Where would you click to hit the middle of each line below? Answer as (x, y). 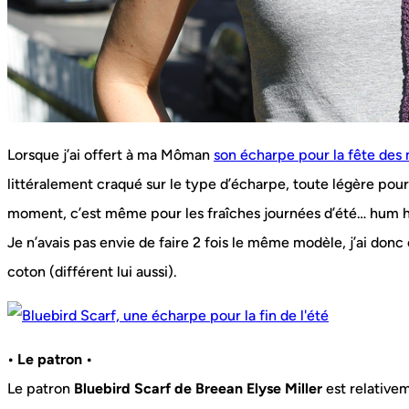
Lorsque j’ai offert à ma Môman (110, 155)
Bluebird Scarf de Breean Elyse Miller (198, 389)
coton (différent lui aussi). (92, 272)
